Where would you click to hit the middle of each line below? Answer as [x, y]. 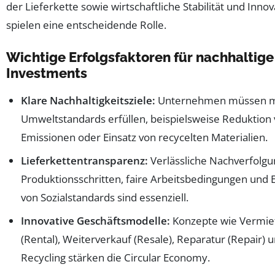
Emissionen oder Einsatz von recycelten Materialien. [144, 137]
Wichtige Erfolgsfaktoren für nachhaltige [140, 57]
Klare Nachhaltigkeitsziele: [88, 100]
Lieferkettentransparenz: [84, 160]
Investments [47, 73]
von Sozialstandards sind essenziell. [105, 197]
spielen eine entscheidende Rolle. [86, 25]
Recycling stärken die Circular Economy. [115, 257]
